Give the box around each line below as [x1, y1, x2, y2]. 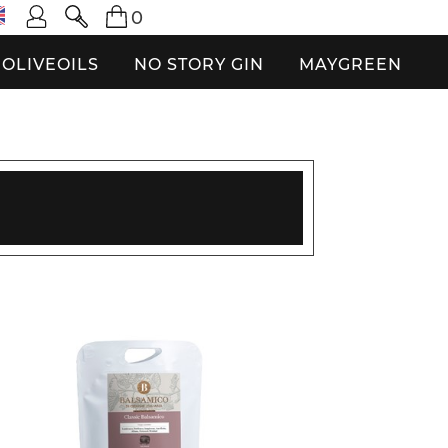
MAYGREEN [299, 55, 402, 74]
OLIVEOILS [2, 55, 99, 74]
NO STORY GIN [134, 55, 264, 74]
